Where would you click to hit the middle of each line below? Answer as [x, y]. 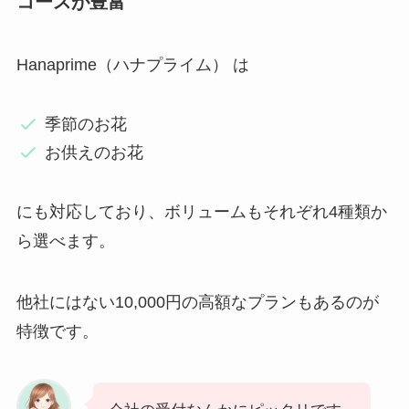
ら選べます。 [65, 241]
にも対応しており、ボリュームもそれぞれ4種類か [201, 211]
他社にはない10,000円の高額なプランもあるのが [197, 303]
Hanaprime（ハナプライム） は [132, 65]
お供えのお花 [94, 152]
